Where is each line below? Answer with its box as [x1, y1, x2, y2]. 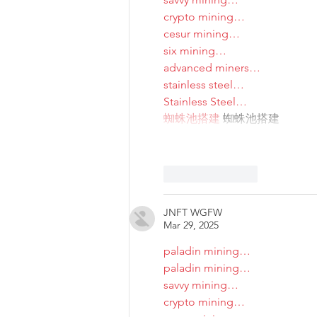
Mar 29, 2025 [163, 219, 219, 232]
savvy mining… [163, 278, 238, 292]
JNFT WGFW [163, 206, 222, 219]
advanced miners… [163, 61, 260, 75]
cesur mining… [163, 27, 240, 41]
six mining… [163, 44, 226, 58]
